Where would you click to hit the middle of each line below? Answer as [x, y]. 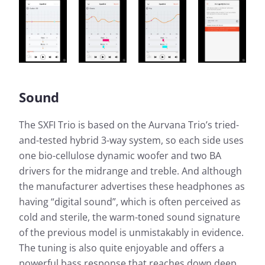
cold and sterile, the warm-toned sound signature [130, 217]
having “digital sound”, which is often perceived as [130, 202]
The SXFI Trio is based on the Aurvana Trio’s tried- [129, 125]
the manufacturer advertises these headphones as [132, 187]
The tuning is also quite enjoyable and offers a [122, 248]
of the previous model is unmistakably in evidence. [131, 233]
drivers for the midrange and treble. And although [130, 171]
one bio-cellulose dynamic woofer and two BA [120, 156]
